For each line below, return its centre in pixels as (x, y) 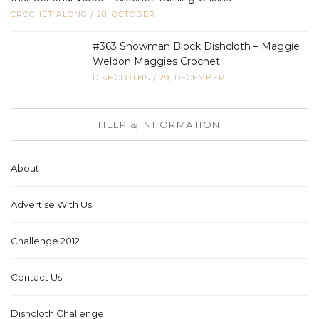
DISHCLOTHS (121, 77)
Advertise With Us (51, 204)
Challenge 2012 (45, 240)
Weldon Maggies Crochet (156, 61)
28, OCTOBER (126, 14)
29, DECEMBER (192, 77)
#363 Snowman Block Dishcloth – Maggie (196, 46)
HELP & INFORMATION (159, 124)
